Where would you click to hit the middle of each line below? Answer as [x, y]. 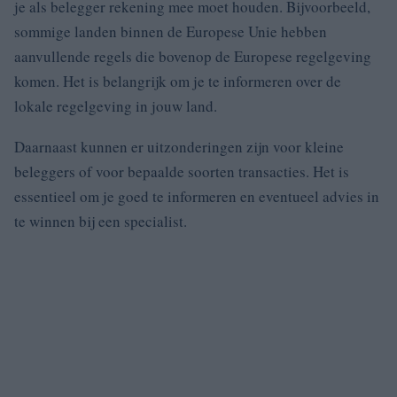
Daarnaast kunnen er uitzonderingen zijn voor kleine [179, 147]
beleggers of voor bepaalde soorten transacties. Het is [182, 171]
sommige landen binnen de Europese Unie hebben [171, 31]
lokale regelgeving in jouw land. [116, 106]
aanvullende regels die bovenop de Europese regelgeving [193, 56]
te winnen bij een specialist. [101, 221]
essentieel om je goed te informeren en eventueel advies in [197, 196]
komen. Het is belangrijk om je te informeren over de [178, 81]
